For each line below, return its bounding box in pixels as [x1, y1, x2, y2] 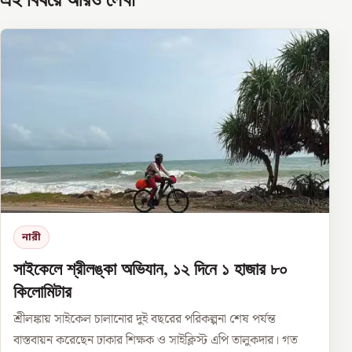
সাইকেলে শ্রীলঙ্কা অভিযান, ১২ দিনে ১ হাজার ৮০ [13, 255, 288, 282]
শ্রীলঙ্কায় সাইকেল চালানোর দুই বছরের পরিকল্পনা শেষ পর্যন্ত [13, 310, 276, 330]
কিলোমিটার [13, 278, 71, 305]
